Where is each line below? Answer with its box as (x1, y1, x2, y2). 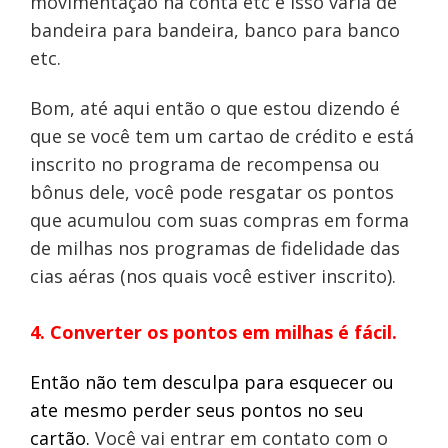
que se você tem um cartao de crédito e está (29, 124, 414, 149)
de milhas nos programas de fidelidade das (29, 236, 400, 261)
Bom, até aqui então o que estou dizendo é (29, 96, 400, 121)
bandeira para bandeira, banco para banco (29, 18, 400, 43)
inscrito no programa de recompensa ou (29, 152, 380, 177)
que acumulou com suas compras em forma (29, 208, 409, 233)
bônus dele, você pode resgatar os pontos (29, 180, 394, 205)
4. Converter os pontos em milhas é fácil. (29, 320, 397, 345)
